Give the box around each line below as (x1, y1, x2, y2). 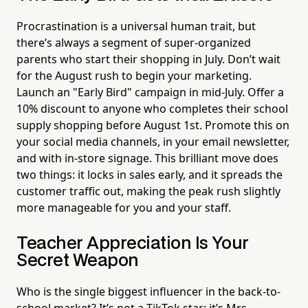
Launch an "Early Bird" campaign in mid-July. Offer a (16, 85, 284, 100)
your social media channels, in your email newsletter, (16, 134, 289, 150)
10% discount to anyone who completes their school (16, 101, 288, 117)
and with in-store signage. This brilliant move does (16, 151, 278, 166)
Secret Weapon (16, 253, 139, 269)
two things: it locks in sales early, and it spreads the (16, 167, 283, 183)
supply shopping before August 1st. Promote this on (16, 118, 289, 133)
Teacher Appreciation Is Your (16, 236, 249, 252)
